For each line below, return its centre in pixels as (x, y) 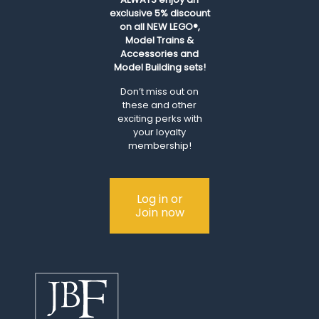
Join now (159, 212)
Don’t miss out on (159, 91)
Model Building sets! (159, 67)
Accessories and (159, 53)
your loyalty (159, 132)
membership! (159, 145)
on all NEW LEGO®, (159, 26)
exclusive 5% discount (159, 13)
